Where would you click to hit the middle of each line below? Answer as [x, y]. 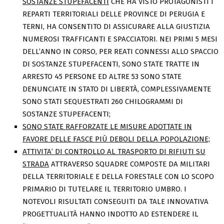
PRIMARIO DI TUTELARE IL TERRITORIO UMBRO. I [104, 189]
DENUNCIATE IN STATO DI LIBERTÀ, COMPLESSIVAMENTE [117, 89]
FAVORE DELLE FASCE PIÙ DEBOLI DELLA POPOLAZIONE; [116, 139]
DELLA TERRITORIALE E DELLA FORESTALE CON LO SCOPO [118, 177]
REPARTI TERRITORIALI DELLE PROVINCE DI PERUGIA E [114, 14]
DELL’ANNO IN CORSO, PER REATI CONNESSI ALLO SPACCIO [120, 52]
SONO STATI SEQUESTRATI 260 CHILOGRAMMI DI [103, 102]
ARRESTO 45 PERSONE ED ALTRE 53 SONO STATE [102, 77]
